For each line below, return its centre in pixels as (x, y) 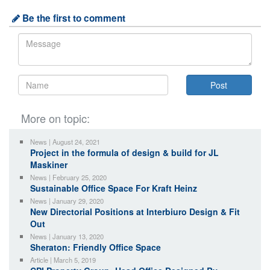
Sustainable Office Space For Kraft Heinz (114, 188)
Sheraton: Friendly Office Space (96, 247)
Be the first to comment (73, 18)
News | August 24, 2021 (65, 142)
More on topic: (55, 118)
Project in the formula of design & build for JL (124, 153)
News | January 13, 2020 (67, 237)
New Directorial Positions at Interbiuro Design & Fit (135, 212)
